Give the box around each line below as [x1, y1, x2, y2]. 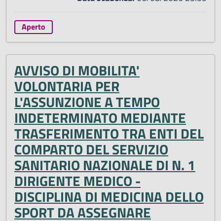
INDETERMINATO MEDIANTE [14, 107, 186, 129]
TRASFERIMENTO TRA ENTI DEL [14, 123, 204, 145]
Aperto [21, 21, 45, 33]
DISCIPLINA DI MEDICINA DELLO [14, 186, 204, 208]
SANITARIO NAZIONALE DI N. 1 [14, 154, 195, 176]
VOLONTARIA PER [14, 75, 119, 97]
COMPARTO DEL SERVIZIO [14, 139, 168, 160]
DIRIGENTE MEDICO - [14, 170, 141, 192]
